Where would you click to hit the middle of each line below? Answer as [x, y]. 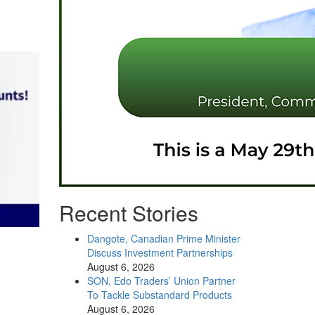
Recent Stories [128, 213]
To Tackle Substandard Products [159, 295]
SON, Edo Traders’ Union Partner [161, 281]
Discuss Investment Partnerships [160, 252]
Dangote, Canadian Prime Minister [163, 238]
